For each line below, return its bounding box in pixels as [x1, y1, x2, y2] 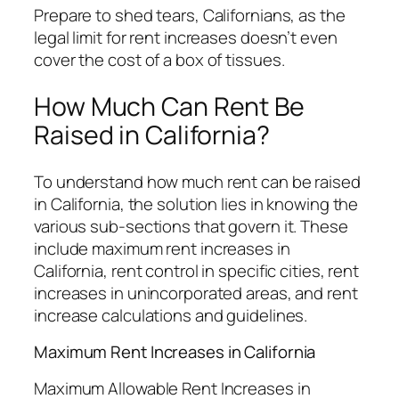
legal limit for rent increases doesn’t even [34, 26, 338, 50]
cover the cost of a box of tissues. [34, 48, 285, 72]
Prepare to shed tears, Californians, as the [34, 4, 346, 28]
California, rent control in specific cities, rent [34, 258, 360, 282]
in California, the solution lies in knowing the [34, 191, 359, 216]
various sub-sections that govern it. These [34, 214, 348, 238]
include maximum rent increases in [34, 236, 290, 260]
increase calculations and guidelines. [34, 303, 308, 327]
